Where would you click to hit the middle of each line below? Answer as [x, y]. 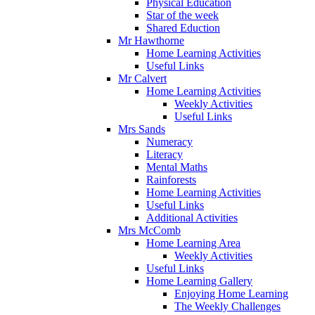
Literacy [165, 154]
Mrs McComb [149, 230]
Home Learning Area [193, 243]
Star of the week [182, 15]
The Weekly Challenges [227, 306]
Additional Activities [192, 217]
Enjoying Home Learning [231, 293]
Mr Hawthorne [151, 40]
